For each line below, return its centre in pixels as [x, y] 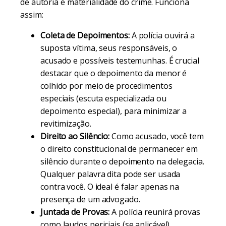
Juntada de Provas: [75, 212]
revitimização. [66, 124]
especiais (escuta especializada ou [103, 98]
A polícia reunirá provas [155, 212]
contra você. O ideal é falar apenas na [110, 187]
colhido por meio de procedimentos [106, 86]
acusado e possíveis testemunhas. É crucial [120, 61]
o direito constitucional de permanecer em [119, 149]
